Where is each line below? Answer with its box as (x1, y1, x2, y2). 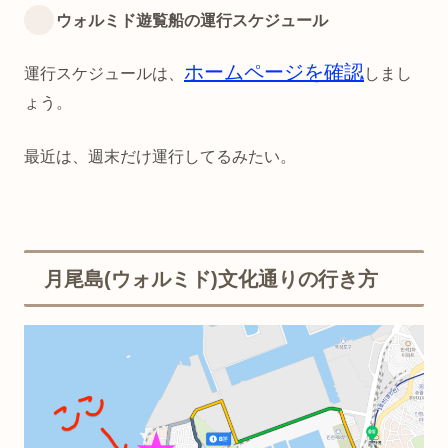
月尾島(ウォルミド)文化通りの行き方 (44, 267, 378, 290)
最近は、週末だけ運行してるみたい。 (24, 147, 296, 165)
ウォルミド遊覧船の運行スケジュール (56, 11, 328, 29)
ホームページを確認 (184, 60, 364, 83)
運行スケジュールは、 (24, 64, 184, 82)
